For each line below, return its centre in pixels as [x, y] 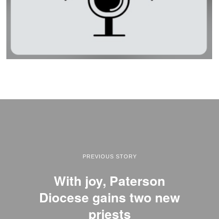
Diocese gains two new [109, 197]
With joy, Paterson [109, 180]
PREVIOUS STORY [109, 156]
